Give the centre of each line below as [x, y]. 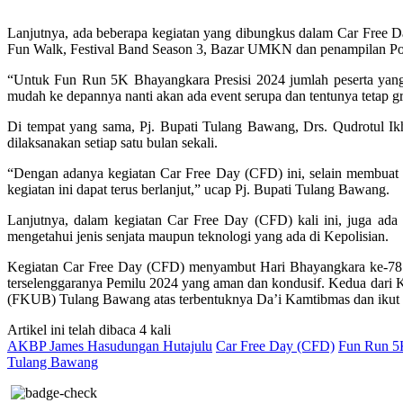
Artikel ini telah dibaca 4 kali [89, 329]
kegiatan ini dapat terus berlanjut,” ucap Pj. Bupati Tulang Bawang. [198, 189]
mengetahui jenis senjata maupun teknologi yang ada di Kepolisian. [198, 236]
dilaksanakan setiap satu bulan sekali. [112, 142]
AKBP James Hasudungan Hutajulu [110, 345]
